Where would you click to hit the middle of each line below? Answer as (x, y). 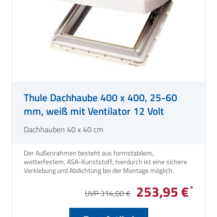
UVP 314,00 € (108, 194)
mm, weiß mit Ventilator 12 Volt (94, 111)
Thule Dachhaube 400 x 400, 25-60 (101, 98)
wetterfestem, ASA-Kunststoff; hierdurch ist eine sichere (105, 162)
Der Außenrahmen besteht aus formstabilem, (89, 153)
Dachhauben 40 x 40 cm (63, 130)
